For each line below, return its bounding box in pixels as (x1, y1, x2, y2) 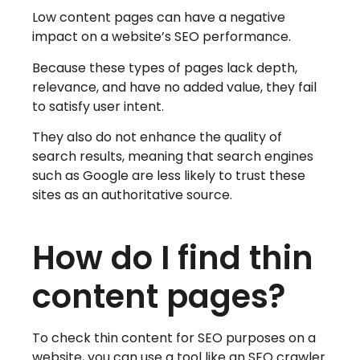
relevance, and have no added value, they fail (32, 77, 317, 96)
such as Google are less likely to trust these (32, 166, 305, 186)
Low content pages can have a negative (32, 8, 285, 27)
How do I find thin (32, 235, 313, 281)
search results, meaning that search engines (32, 147, 313, 166)
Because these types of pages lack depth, (32, 58, 297, 77)
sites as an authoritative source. (32, 186, 232, 205)
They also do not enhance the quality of (32, 128, 282, 147)
